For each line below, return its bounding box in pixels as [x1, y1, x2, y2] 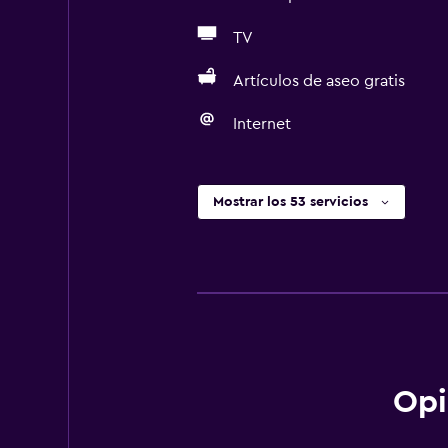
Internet [232, 116, 291, 132]
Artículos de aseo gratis [232, 73, 405, 89]
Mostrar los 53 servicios [212, 195, 368, 209]
